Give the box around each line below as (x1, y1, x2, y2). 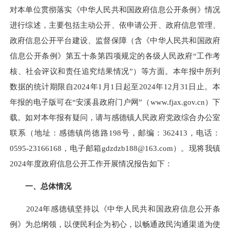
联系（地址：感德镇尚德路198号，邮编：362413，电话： (10, 128, 220, 137)
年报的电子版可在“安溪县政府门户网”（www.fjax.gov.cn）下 (10, 97, 220, 106)
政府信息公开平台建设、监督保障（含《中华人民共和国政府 (10, 35, 220, 45)
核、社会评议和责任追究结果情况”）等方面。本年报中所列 (10, 66, 220, 75)
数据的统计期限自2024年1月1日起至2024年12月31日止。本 (10, 82, 220, 91)
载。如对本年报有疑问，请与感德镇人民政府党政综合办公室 (10, 112, 220, 122)
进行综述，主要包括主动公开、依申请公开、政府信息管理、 (10, 20, 220, 29)
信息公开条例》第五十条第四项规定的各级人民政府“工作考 (10, 51, 220, 60)
